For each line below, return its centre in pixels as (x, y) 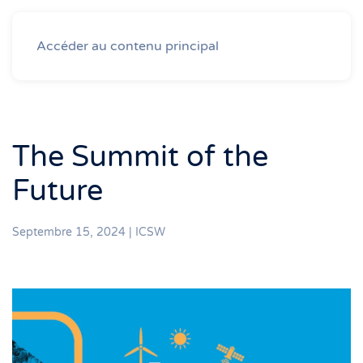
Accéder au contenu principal (128, 46)
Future (58, 191)
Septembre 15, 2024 (69, 232)
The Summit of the (140, 157)
